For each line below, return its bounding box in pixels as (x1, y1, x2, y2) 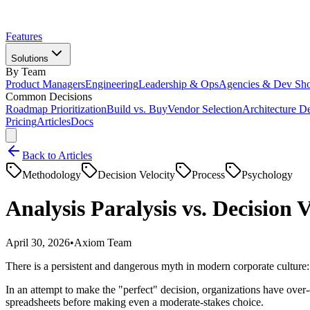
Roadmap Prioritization (6, 103, 107, 115)
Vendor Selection (167, 103, 242, 115)
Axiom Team (74, 236, 131, 248)
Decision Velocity (98, 169, 175, 181)
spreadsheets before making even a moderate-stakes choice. (6, 295, 264, 308)
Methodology (22, 169, 81, 181)
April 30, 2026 (6, 236, 70, 248)
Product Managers (6, 78, 85, 90)
